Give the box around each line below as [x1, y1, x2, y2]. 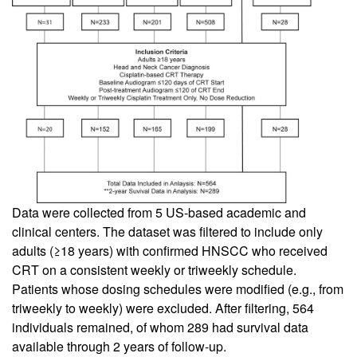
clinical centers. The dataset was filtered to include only [12, 222, 323, 241]
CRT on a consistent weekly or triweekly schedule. [12, 261, 296, 280]
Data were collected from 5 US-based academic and [12, 203, 306, 222]
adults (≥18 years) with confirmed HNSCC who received [12, 241, 328, 261]
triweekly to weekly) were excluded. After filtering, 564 [12, 299, 314, 318]
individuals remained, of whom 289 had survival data [12, 318, 308, 337]
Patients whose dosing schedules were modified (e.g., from [12, 280, 343, 299]
